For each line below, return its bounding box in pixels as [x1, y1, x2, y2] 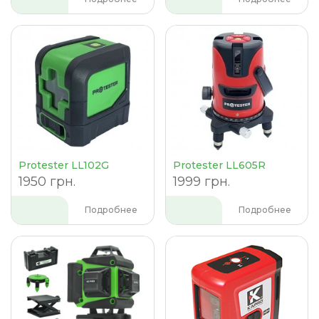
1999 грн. [172, 173, 230, 189]
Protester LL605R [172, 158, 266, 172]
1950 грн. [19, 173, 75, 189]
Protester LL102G [19, 158, 109, 172]
